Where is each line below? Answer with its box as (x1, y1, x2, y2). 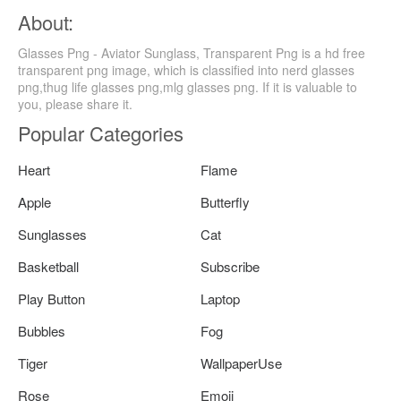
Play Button (18, 289, 85, 308)
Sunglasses (18, 225, 87, 243)
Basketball (18, 257, 79, 276)
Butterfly (200, 192, 250, 211)
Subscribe (200, 257, 260, 276)
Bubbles (18, 321, 65, 340)
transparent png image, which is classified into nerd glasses (18, 61, 354, 79)
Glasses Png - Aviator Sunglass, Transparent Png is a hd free (18, 44, 365, 62)
